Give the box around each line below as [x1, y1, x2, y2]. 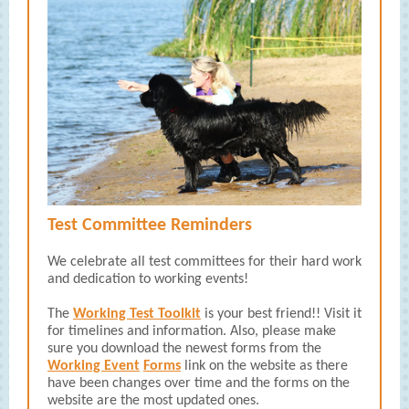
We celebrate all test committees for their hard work [47, 255, 362, 269]
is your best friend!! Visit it [201, 307, 362, 321]
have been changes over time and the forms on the [47, 376, 350, 391]
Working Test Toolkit [73, 307, 201, 321]
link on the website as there [181, 359, 348, 373]
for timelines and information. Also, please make [47, 324, 336, 339]
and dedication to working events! [47, 272, 248, 287]
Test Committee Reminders [47, 216, 252, 235]
